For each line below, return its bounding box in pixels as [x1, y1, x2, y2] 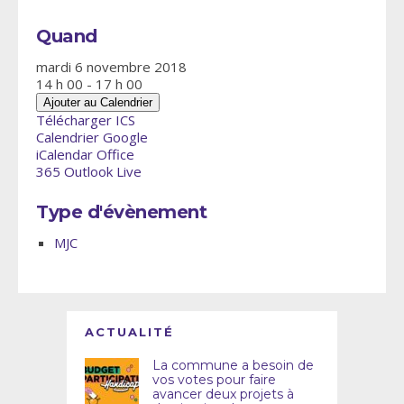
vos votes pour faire [152, 371, 276, 388]
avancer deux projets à [152, 385, 294, 402]
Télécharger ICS [36, 110, 135, 129]
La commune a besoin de [152, 356, 314, 373]
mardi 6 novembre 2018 [36, 57, 201, 76]
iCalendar [36, 144, 93, 163]
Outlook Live [64, 161, 142, 180]
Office [96, 144, 134, 163]
